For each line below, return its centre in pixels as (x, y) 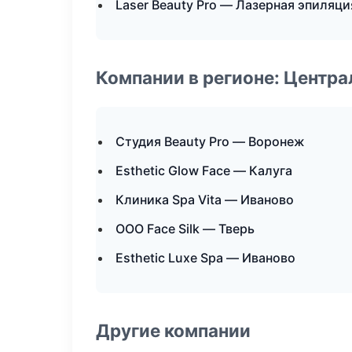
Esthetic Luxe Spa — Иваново (205, 258)
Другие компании (173, 330)
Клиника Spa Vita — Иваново (205, 200)
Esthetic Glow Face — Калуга (204, 170)
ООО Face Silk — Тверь (185, 229)
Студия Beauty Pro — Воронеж (210, 141)
